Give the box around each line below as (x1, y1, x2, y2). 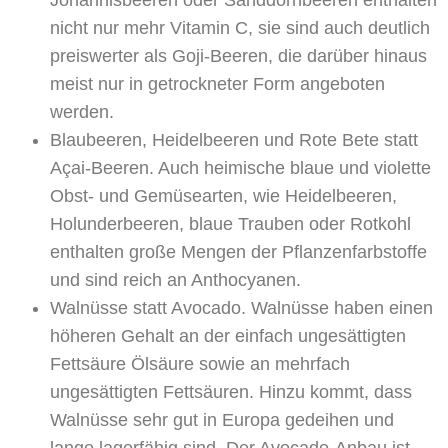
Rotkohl (350, 213, 411, 234)
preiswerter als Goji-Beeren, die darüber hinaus (50, 45, 427, 66)
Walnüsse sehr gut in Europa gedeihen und (50, 409, 394, 430)
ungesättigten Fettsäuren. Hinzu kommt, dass (50, 381, 412, 402)
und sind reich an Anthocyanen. (50, 269, 301, 290)
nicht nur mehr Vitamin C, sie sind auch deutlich (50, 17, 430, 38)
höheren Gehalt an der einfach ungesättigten (50, 325, 406, 346)
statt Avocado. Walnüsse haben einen (128, 297, 433, 318)
